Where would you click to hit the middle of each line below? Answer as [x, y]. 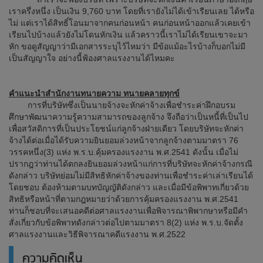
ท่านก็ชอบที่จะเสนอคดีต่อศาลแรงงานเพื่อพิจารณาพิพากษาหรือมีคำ [128, 211]
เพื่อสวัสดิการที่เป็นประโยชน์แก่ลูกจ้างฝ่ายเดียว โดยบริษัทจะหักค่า [126, 129]
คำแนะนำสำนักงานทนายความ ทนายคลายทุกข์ [94, 93]
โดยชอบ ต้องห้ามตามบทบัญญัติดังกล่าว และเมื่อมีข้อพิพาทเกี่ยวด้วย [129, 187]
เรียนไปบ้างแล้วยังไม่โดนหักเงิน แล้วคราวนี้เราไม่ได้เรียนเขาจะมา [128, 35]
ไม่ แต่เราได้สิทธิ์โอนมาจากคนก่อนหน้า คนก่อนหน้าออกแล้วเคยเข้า [130, 23]
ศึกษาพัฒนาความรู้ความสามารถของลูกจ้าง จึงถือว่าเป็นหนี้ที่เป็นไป [129, 117]
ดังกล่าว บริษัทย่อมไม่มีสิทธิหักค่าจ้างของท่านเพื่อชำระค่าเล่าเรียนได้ [131, 176]
